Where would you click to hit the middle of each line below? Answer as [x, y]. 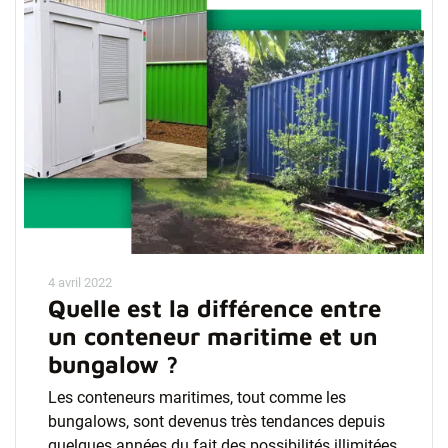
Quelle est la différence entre [214, 308]
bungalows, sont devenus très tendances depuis [216, 421]
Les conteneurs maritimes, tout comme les [197, 397]
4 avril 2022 [80, 282]
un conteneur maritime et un [213, 336]
